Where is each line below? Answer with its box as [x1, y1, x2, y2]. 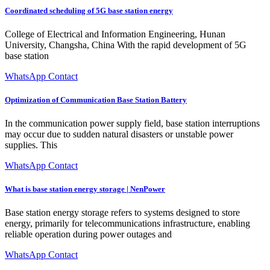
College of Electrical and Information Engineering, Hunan [5, 28, 225, 39]
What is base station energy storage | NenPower [5, 184, 165, 194]
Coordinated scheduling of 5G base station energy [5, 5, 173, 15]
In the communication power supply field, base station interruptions [5, 118, 260, 129]
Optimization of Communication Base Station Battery [5, 95, 187, 104]
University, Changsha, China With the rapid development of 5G [5, 39, 246, 50]
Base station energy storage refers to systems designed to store [5, 207, 240, 218]
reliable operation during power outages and [5, 229, 172, 240]
